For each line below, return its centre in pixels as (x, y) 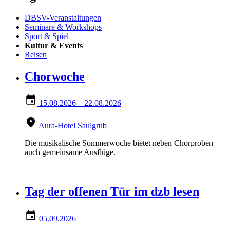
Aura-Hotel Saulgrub (73, 126)
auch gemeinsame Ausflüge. (70, 152)
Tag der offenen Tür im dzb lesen (112, 192)
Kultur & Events (54, 45)
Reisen (36, 54)
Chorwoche (55, 76)
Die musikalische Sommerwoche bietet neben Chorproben (119, 143)
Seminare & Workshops (63, 27)
